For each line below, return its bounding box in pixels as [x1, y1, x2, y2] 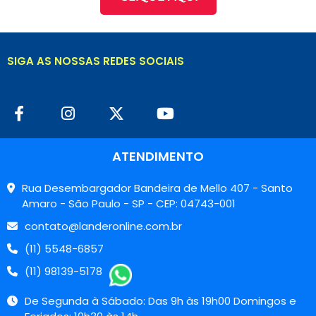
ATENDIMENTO [112, 147, 204, 165]
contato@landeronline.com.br [25, 219, 182, 234]
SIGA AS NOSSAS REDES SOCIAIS [7, 53, 184, 68]
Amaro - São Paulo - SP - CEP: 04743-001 [22, 196, 236, 212]
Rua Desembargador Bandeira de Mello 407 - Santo [22, 181, 293, 196]
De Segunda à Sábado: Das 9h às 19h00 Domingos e [25, 293, 296, 309]
